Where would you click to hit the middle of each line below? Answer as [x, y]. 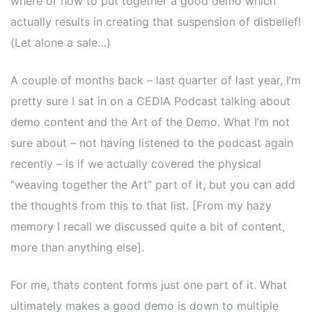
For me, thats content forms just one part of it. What [149, 285]
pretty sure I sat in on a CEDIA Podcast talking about [150, 101]
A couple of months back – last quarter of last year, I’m [156, 80]
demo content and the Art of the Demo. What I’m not [150, 122]
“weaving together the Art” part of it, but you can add [153, 185]
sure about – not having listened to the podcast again [152, 143]
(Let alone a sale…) [61, 42]
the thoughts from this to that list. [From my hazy [141, 205]
